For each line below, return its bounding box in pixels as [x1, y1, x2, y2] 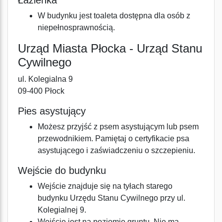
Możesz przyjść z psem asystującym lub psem [38, 122, 199, 131]
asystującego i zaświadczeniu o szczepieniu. [38, 146, 195, 155]
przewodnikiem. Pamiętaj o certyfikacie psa [38, 134, 189, 143]
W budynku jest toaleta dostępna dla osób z [38, 11, 190, 20]
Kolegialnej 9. [38, 206, 86, 214]
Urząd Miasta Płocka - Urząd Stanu [18, 42, 202, 55]
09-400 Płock [18, 87, 64, 95]
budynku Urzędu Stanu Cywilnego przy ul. [38, 194, 185, 202]
